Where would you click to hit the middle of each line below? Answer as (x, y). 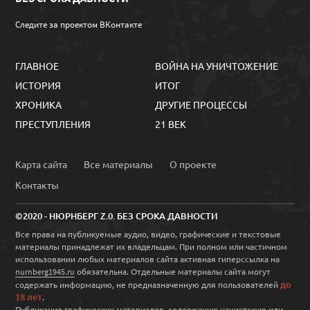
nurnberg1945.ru (45, 271)
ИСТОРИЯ (38, 85)
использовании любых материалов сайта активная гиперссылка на (148, 258)
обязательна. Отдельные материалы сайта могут (173, 271)
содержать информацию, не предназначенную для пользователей (148, 284)
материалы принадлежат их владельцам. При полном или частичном (152, 246)
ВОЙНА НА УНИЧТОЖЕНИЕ (217, 65)
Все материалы (119, 164)
